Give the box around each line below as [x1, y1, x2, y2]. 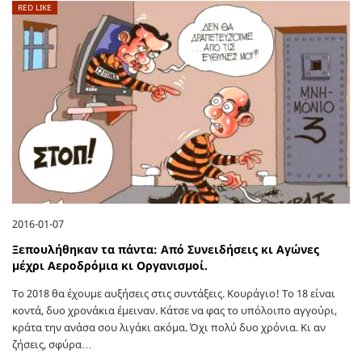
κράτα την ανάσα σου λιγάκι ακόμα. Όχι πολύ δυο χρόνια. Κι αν [12, 319, 326, 335]
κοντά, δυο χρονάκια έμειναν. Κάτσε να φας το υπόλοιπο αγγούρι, [12, 302, 337, 318]
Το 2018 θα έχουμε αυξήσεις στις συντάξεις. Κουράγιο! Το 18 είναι [12, 285, 335, 301]
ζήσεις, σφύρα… [12, 336, 92, 351]
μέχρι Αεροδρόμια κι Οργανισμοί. [12, 257, 208, 273]
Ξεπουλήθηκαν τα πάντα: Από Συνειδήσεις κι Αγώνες [12, 241, 319, 257]
